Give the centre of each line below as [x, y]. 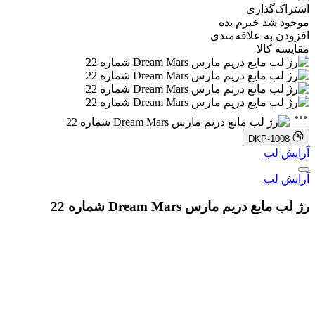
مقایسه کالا [283, 49]
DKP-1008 [269, 139]
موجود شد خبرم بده [264, 22]
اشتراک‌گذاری [278, 9]
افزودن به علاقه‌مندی [260, 36]
